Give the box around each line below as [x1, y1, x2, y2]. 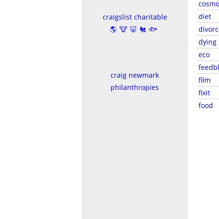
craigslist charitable [102, 12, 167, 22]
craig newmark [110, 70, 159, 80]
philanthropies [110, 82, 159, 92]
